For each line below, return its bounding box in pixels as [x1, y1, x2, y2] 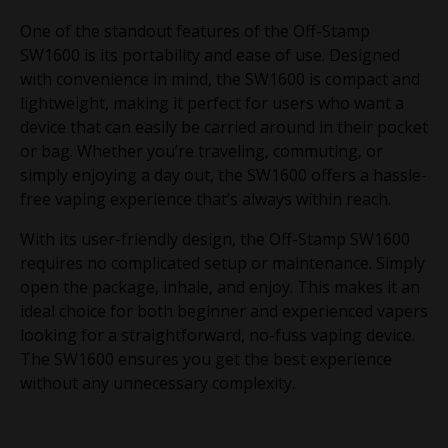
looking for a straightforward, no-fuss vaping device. [20, 323, 415, 346]
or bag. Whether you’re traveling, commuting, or [20, 139, 383, 162]
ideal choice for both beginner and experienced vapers [20, 299, 428, 322]
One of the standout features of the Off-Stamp [20, 19, 370, 42]
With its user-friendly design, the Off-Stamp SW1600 [20, 227, 410, 250]
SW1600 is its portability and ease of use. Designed [20, 43, 400, 66]
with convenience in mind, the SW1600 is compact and [20, 67, 420, 90]
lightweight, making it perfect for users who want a [20, 91, 404, 114]
